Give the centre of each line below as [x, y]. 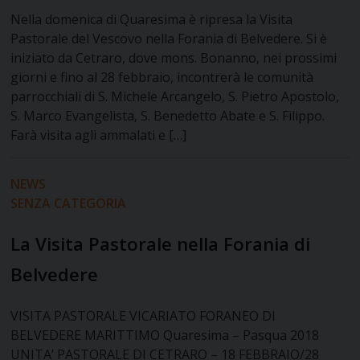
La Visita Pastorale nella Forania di [161, 244]
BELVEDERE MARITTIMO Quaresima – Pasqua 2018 [165, 335]
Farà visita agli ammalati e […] [99, 135]
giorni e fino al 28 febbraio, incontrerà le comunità [162, 78]
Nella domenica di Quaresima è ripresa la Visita [152, 20]
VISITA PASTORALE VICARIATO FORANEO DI [143, 316]
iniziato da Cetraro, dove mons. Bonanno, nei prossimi [174, 58]
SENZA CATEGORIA [69, 204]
